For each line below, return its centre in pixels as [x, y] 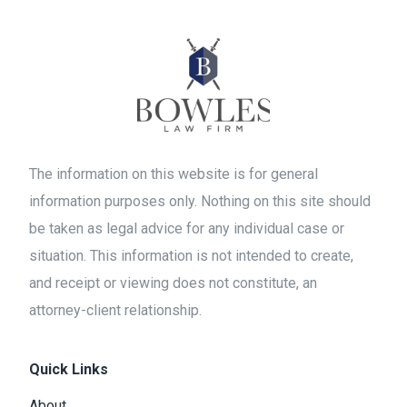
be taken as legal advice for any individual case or [187, 229]
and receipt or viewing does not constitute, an [174, 283]
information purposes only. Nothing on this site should [200, 202]
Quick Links [69, 370]
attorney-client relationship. [116, 311]
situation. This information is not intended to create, [192, 256]
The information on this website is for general [174, 174]
